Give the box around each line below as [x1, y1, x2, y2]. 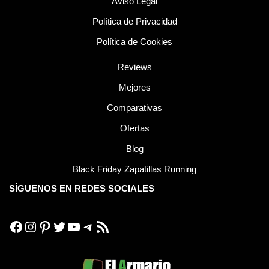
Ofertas [119, 123, 150, 133]
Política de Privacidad [92, 16, 177, 26]
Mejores [118, 82, 151, 92]
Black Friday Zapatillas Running [73, 164, 196, 174]
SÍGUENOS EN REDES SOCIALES [9, 183, 154, 193]
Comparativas [107, 103, 162, 113]
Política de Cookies [97, 37, 172, 47]
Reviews [117, 62, 152, 72]
